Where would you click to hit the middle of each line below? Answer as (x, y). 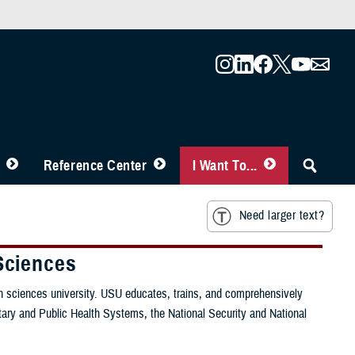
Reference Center (95, 166)
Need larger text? (281, 216)
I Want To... (225, 166)
